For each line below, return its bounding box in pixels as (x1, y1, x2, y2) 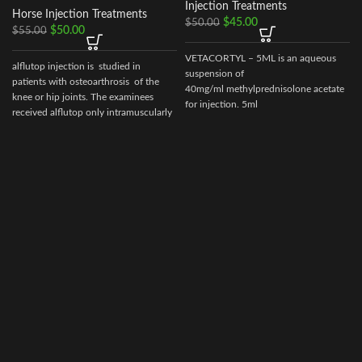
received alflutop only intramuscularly (12, 107, 172, 117)
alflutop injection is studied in (12, 61, 141, 71)
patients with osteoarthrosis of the (12, 76, 159, 86)
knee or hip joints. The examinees (12, 91, 156, 102)
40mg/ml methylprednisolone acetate (185, 84, 344, 95)
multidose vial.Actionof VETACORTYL (185, 115, 347, 125)
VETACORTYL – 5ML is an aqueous (185, 53, 336, 64)
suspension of (185, 69, 244, 79)
